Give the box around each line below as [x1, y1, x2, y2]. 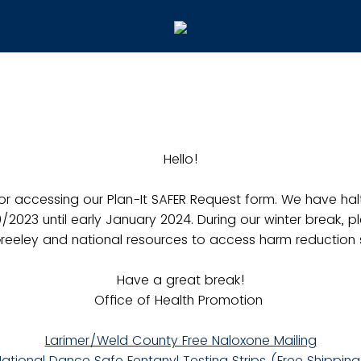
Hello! [163, 150, 198, 168]
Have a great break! [116, 271, 245, 289]
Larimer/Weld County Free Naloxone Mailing [44, 331, 317, 350]
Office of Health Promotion [94, 291, 267, 309]
